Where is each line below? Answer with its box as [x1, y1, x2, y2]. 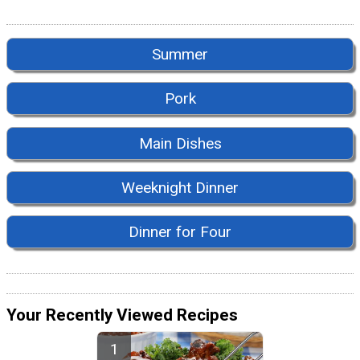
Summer [152, 44, 208, 63]
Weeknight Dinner [121, 178, 239, 198]
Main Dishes [138, 133, 222, 153]
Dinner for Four [129, 223, 231, 242]
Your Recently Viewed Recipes [6, 305, 238, 325]
